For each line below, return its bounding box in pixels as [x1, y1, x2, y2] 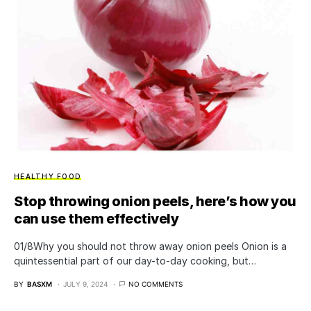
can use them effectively [14, 210, 178, 228]
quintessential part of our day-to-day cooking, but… [14, 255, 256, 267]
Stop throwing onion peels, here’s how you [14, 193, 296, 210]
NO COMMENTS [128, 280, 183, 289]
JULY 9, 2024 [63, 280, 108, 289]
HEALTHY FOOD [14, 172, 81, 181]
